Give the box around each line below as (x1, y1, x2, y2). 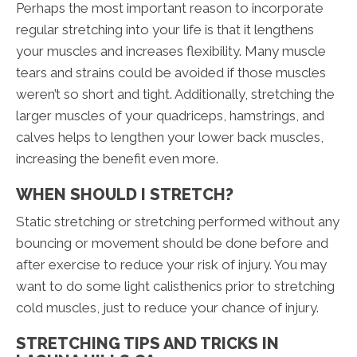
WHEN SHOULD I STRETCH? (16, 184, 233, 204)
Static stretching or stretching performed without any (16, 213, 339, 229)
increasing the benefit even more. (16, 150, 218, 167)
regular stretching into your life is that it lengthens (16, 21, 314, 37)
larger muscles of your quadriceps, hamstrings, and (16, 107, 324, 124)
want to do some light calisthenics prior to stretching (16, 277, 335, 294)
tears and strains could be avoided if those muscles (16, 64, 326, 80)
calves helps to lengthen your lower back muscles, (16, 128, 324, 145)
